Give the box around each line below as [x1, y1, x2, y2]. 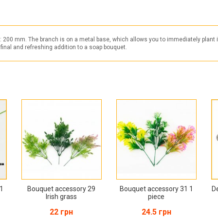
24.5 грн [141, 207, 171, 217]
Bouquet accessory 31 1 [119, 184, 193, 193]
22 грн [50, 207, 73, 217]
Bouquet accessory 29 [27, 184, 96, 193]
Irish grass [46, 192, 77, 200]
